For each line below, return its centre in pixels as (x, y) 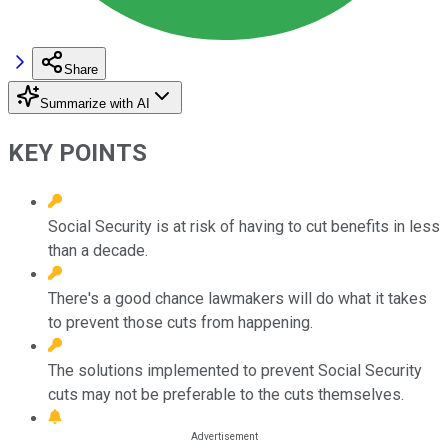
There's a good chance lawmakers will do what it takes (237, 298)
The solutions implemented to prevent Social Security (235, 370)
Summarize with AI (95, 103)
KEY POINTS (77, 152)
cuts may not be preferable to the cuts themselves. (226, 394)
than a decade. (98, 250)
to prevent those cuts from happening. (180, 322)
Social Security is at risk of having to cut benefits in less (244, 226)
